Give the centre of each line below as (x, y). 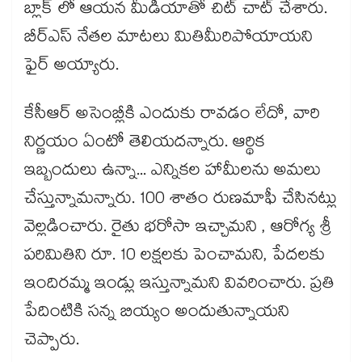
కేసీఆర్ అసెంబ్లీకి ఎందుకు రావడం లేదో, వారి (172, 116)
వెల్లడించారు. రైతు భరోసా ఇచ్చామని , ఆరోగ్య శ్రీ (178, 229)
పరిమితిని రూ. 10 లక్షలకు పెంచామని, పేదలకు (175, 257)
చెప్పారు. (57, 342)
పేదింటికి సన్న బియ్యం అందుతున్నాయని (157, 314)
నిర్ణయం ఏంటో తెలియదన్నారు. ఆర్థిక (145, 144)
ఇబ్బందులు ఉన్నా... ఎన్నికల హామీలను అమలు (173, 173)
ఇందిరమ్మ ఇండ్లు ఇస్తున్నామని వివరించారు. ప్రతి (179, 286)
